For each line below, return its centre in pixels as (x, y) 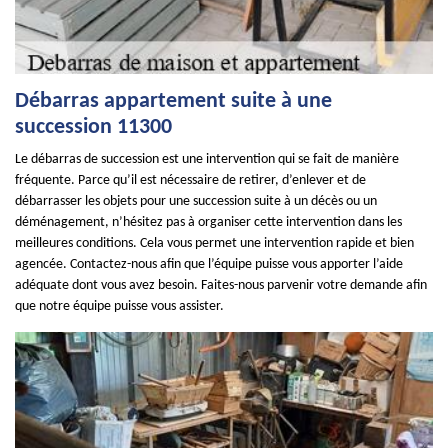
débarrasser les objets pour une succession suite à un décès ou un (196, 201)
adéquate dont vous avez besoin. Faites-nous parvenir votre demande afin (221, 285)
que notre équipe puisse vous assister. (119, 306)
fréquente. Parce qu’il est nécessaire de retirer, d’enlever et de (190, 180)
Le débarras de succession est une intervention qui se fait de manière (207, 159)
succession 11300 (93, 127)
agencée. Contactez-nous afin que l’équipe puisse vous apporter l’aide (209, 264)
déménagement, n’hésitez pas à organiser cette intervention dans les (208, 222)
